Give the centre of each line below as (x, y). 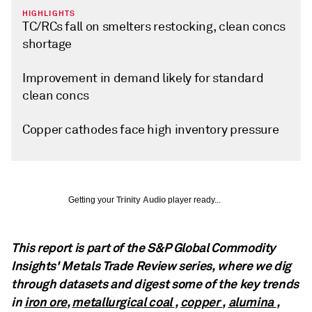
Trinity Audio (141, 200)
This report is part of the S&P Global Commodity (144, 248)
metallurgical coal (123, 302)
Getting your (92, 200)
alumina (252, 302)
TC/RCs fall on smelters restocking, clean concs (154, 26)
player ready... (193, 200)
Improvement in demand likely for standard (143, 78)
